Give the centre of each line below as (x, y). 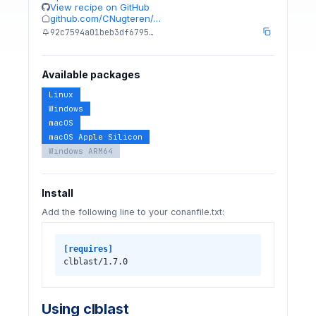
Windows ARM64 (81, 151)
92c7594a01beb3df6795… (102, 32)
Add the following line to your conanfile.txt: (133, 212)
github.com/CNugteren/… (105, 18)
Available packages (91, 74)
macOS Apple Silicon (96, 137)
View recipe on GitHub (100, 7)
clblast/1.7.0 (95, 261)
